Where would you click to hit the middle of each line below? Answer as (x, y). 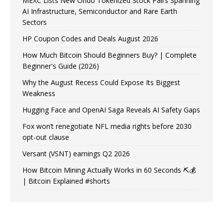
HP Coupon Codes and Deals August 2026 (90, 38)
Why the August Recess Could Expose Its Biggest (101, 82)
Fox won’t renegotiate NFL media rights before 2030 (107, 126)
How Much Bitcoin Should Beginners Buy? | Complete (110, 55)
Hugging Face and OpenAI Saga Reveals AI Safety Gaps (111, 110)
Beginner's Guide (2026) (61, 66)
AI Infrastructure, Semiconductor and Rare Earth (100, 11)
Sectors (35, 22)
